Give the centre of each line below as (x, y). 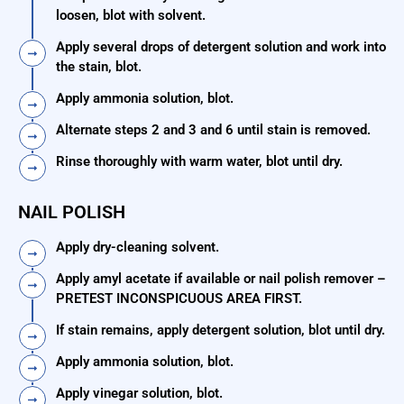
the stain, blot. (99, 67)
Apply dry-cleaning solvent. (138, 248)
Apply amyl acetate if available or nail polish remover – (221, 279)
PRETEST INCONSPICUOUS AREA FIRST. (179, 299)
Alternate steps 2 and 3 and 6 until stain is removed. (213, 130)
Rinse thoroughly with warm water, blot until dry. (199, 162)
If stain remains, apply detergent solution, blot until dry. (220, 331)
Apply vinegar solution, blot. (139, 394)
